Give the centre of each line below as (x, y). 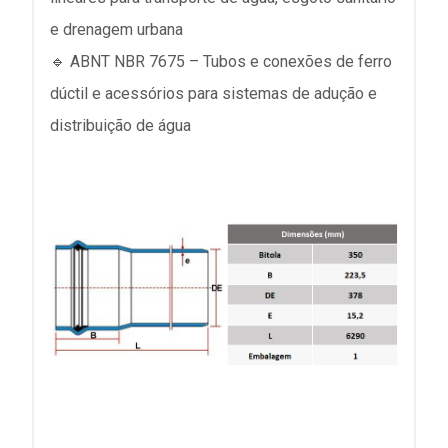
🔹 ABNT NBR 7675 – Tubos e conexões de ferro (221, 62)
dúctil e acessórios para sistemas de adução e (213, 94)
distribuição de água (120, 126)
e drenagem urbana (116, 30)
